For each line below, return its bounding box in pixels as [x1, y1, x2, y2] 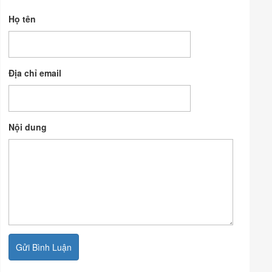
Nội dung [8, 121, 47, 134]
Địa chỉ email [8, 67, 62, 80]
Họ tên [8, 13, 36, 25]
